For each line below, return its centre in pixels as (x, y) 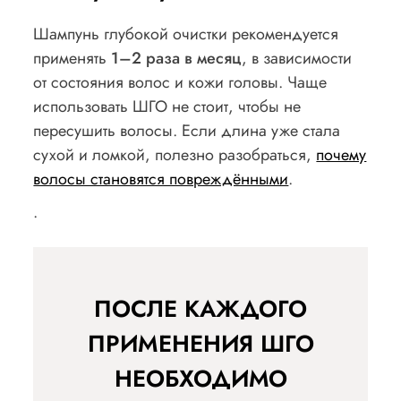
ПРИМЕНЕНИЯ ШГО (200, 344)
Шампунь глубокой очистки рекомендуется (186, 34)
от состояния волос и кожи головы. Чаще (180, 83)
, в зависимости (297, 59)
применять (73, 59)
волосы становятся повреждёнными (161, 179)
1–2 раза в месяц (177, 59)
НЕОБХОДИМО (200, 379)
